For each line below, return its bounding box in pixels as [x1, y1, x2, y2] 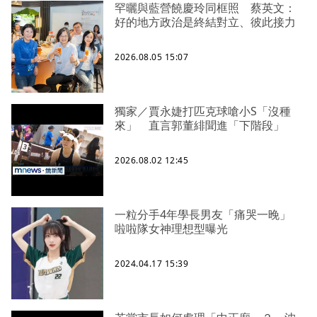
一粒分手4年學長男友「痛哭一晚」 [115, 207, 302, 223]
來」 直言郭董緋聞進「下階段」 [115, 117, 284, 134]
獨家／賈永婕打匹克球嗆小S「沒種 [115, 103, 291, 120]
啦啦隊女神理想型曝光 [115, 221, 228, 237]
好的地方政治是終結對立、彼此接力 [115, 14, 296, 30]
